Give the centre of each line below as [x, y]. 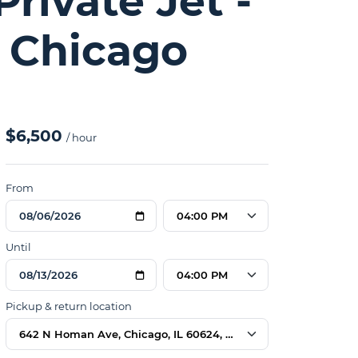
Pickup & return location [68, 306]
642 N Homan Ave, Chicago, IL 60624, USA [133, 334]
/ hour [81, 137]
